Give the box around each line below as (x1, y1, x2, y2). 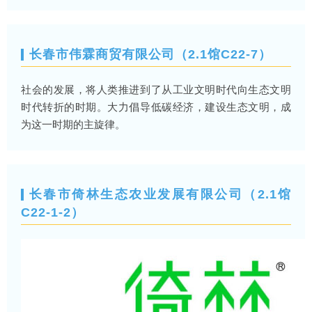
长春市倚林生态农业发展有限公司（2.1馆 (29, 187, 291, 201)
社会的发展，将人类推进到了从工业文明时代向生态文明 (21, 84, 291, 95)
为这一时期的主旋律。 (21, 118, 125, 130)
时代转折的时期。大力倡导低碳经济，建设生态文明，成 (21, 101, 291, 113)
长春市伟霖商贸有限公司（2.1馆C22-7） (29, 47, 272, 61)
